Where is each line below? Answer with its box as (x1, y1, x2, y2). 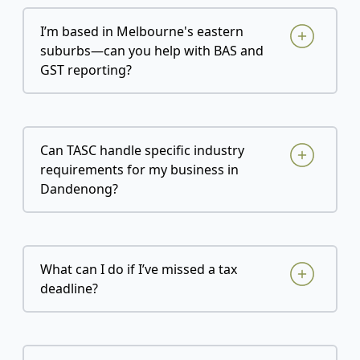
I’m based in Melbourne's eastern (40, 22, 243, 41)
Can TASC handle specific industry (40, 141, 244, 160)
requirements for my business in (40, 161, 239, 179)
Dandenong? (40, 180, 118, 198)
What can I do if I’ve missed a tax (40, 260, 237, 279)
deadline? (40, 280, 98, 298)
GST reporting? (40, 61, 132, 80)
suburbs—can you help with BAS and (40, 42, 264, 60)
